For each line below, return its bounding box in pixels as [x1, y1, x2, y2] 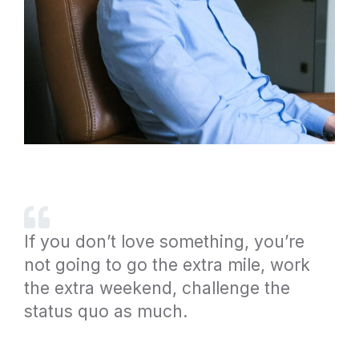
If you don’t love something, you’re [24, 232, 305, 252]
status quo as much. [24, 301, 188, 321]
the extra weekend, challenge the [24, 278, 290, 298]
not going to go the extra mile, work [24, 255, 310, 275]
